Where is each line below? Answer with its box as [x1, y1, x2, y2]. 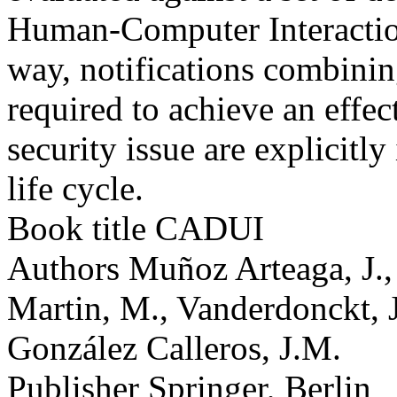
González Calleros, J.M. [7, 328, 341, 367]
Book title [7, 208, 146, 247]
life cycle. [7, 168, 144, 207]
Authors [7, 248, 120, 287]
